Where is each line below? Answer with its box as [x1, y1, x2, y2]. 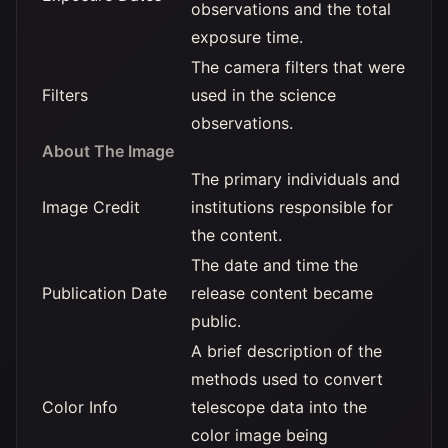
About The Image [42, 141, 174, 161]
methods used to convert [191, 369, 383, 389]
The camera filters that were [191, 57, 405, 77]
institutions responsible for [191, 197, 393, 217]
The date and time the [191, 255, 358, 275]
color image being [191, 425, 328, 445]
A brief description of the [191, 341, 382, 361]
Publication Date [42, 283, 167, 303]
